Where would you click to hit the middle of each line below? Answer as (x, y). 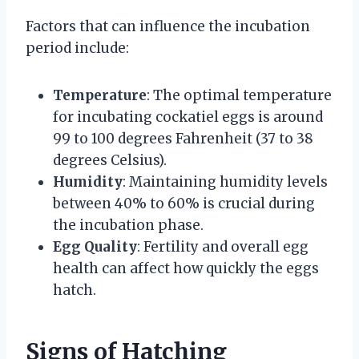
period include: (77, 48)
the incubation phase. (128, 226)
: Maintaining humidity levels (225, 182)
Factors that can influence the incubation (168, 27)
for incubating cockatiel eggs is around (188, 117)
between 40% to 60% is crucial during (184, 204)
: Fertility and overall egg (223, 247)
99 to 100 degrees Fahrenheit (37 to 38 (183, 139)
